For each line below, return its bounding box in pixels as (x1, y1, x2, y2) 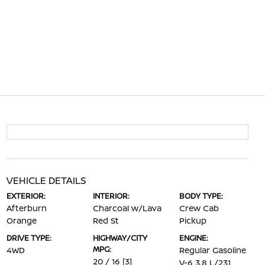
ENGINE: (179, 232, 209, 243)
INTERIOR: (92, 190, 130, 201)
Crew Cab (179, 202, 219, 214)
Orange (6, 215, 37, 226)
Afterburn (6, 202, 47, 214)
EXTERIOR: (6, 190, 46, 201)
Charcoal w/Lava (92, 202, 161, 214)
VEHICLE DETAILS (6, 174, 86, 187)
